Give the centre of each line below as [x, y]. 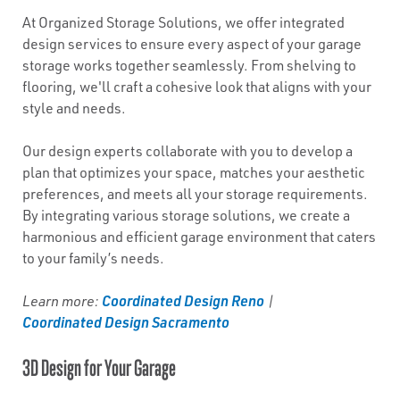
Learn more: [62, 301]
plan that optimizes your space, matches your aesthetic [194, 172]
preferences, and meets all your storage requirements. [195, 194]
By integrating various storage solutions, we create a [186, 215]
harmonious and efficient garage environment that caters [199, 237]
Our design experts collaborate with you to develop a [187, 151]
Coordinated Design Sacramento [126, 322]
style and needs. [74, 108]
